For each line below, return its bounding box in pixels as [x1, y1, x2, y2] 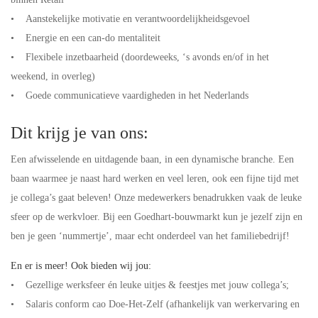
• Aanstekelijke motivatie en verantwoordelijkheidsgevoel [11, 13, 253, 24]
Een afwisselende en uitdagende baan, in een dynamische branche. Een [11, 154, 294, 165]
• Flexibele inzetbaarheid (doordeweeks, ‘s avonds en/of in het [11, 52, 269, 62]
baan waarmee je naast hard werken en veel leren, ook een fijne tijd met [11, 173, 299, 184]
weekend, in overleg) [11, 71, 98, 82]
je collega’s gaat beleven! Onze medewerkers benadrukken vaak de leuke [11, 192, 302, 203]
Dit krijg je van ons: [11, 124, 153, 142]
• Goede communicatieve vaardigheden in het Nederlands [11, 90, 251, 101]
